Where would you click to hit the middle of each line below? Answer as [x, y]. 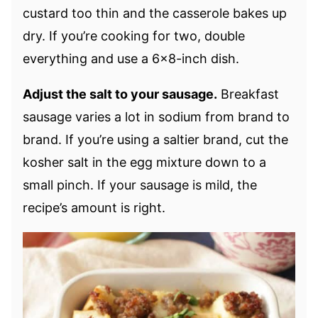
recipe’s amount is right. [94, 207]
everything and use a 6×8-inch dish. [131, 58]
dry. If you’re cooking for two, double [134, 35]
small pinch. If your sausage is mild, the [140, 185]
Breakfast [248, 94]
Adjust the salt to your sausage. [120, 94]
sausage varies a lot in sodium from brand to [156, 116]
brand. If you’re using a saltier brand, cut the [155, 139]
